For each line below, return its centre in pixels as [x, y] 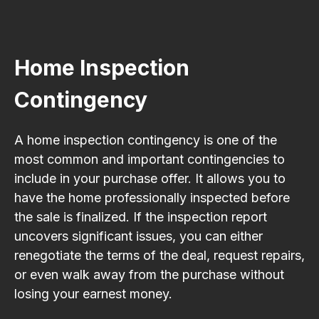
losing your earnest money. [93, 293]
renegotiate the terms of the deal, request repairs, [159, 255]
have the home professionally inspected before [152, 197]
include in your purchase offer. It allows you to [150, 178]
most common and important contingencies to [150, 159]
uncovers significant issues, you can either [138, 236]
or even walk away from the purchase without [149, 274]
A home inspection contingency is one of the [146, 140]
